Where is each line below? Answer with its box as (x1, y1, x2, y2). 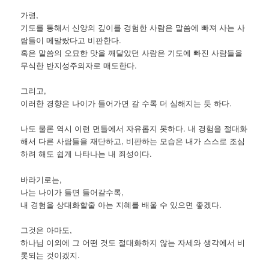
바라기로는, (20, 173, 62, 185)
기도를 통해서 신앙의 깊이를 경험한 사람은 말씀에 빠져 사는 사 (20, 22, 246, 34)
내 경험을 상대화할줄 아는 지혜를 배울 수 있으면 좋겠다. (20, 198, 222, 210)
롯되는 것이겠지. (20, 249, 80, 261)
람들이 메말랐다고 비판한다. (20, 34, 122, 46)
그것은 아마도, (20, 223, 73, 235)
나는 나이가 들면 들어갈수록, (20, 186, 124, 198)
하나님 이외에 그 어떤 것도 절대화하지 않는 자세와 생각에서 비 (20, 236, 246, 248)
